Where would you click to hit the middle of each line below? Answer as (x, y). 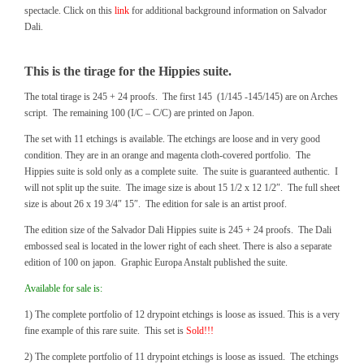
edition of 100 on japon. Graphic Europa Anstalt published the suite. (156, 262)
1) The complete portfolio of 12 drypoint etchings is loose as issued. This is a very (182, 314)
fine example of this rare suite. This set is (105, 331)
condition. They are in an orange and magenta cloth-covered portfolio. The (167, 155)
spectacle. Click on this (69, 11)
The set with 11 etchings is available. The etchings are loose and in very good (172, 139)
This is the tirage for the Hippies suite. (128, 71)
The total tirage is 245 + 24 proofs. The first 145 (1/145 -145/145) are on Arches (181, 97)
